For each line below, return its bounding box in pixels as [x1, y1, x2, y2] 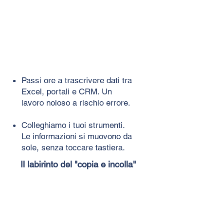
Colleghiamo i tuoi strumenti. [21, 120, 125, 130]
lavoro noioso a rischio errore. [21, 97, 130, 108]
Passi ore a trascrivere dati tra [21, 75, 132, 85]
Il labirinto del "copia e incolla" [20, 159, 136, 169]
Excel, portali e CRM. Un [21, 86, 112, 96]
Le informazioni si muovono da [21, 131, 132, 141]
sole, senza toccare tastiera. [21, 142, 125, 152]
